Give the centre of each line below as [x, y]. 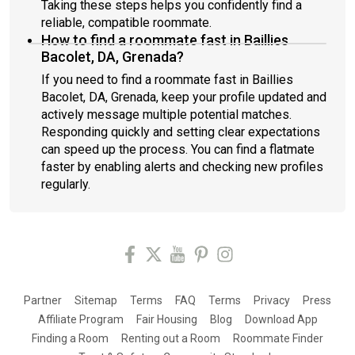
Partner [43, 300]
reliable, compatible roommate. [126, 23]
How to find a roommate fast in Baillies [165, 40]
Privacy [272, 300]
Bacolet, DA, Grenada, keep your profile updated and [184, 97]
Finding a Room [70, 338]
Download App [281, 319]
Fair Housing [166, 319]
